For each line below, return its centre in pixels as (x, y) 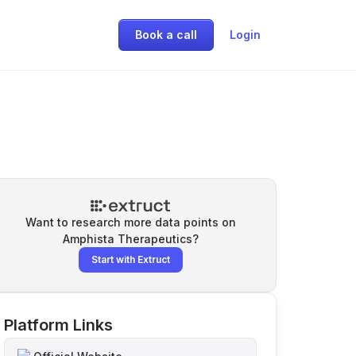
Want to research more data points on (130, 222)
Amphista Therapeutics (127, 239)
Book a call (166, 35)
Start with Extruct (130, 259)
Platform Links (58, 325)
